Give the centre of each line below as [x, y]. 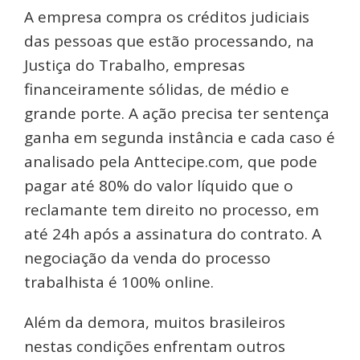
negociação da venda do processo [147, 258]
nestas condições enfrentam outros [155, 347]
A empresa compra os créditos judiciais [167, 17]
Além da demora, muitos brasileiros [155, 323]
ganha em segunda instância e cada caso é [180, 138]
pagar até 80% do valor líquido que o [159, 186]
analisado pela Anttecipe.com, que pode [171, 162]
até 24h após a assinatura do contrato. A [173, 234]
